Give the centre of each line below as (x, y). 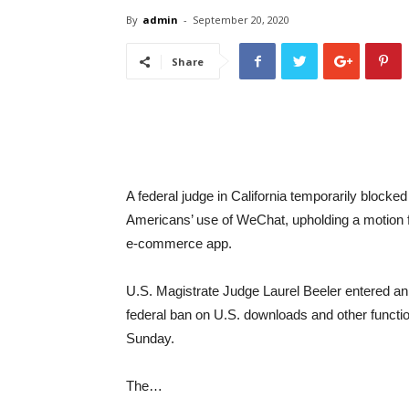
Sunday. (150, 338)
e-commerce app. (179, 243)
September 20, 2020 (241, 20)
